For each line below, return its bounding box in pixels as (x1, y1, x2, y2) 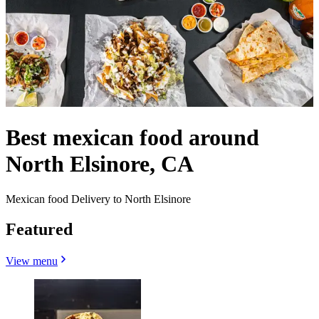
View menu (6, 254, 58, 267)
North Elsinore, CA (6, 151, 194, 177)
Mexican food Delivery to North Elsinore (6, 192, 191, 205)
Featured (6, 219, 73, 239)
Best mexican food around (6, 125, 259, 151)
